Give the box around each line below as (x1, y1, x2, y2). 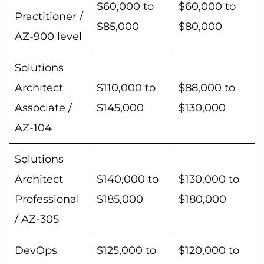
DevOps (15, 244, 57, 258)
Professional (15, 193, 80, 206)
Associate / (15, 101, 72, 115)
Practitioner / (15, 10, 83, 24)
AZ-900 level (15, 30, 82, 44)
